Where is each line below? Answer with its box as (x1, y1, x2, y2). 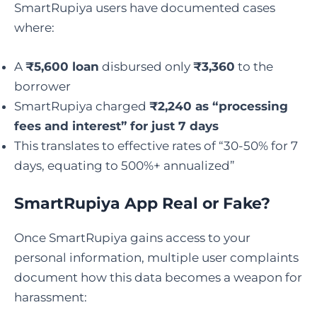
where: (14, 21, 54, 35)
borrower (14, 79, 71, 94)
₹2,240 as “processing (149, 99, 288, 114)
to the (235, 59, 273, 74)
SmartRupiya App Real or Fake (14, 193, 261, 213)
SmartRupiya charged (14, 99, 149, 114)
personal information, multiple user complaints (14, 250, 299, 265)
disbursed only (99, 59, 193, 74)
